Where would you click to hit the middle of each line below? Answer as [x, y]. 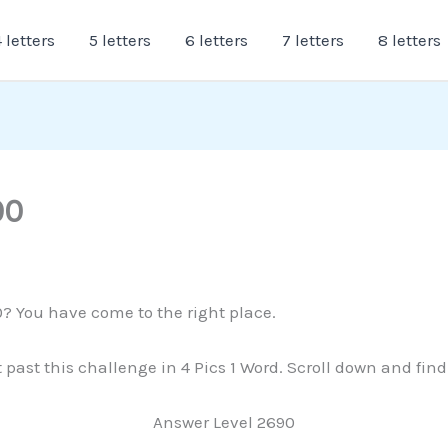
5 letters [120, 40]
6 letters [216, 40]
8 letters [409, 40]
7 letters [313, 40]
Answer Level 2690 [224, 421]
